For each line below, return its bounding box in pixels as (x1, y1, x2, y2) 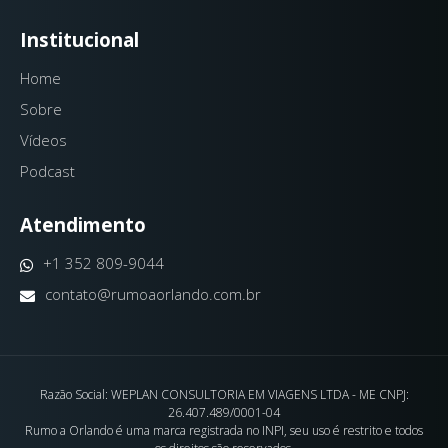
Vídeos (20, 129, 67, 150)
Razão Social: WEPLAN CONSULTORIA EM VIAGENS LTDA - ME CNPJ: (39, 385, 409, 403)
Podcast (20, 160, 75, 181)
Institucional (20, 26, 139, 52)
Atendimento (20, 211, 146, 237)
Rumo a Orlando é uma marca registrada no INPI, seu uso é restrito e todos (25, 421, 423, 439)
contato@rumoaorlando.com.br (45, 283, 261, 304)
